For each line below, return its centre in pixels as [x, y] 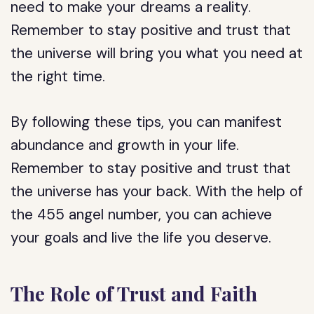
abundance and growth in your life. [125, 145]
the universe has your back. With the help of [157, 191]
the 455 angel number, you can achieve [142, 214]
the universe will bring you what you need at [157, 53]
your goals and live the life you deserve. [141, 238]
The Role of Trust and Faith [134, 293]
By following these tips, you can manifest [146, 122]
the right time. [58, 76]
